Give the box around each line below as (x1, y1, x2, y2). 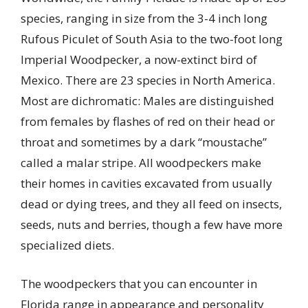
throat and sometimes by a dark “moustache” (21, 134, 267, 151)
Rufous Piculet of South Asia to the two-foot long (21, 31, 283, 47)
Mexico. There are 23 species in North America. (21, 72, 275, 89)
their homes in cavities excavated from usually (21, 175, 272, 192)
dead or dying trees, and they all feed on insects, (21, 196, 282, 212)
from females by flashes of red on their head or (21, 113, 275, 130)
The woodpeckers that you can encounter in (21, 275, 257, 291)
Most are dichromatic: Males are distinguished (21, 93, 274, 109)
